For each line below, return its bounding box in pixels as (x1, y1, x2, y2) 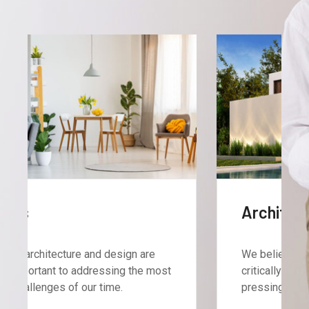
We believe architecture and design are (52, 247, 241, 261)
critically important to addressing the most (52, 263, 257, 277)
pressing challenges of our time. (52, 280, 208, 294)
